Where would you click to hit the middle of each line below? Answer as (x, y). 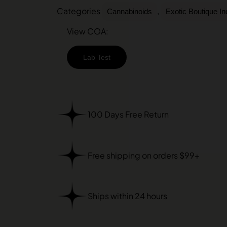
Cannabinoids (129, 11)
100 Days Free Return (128, 114)
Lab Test (97, 57)
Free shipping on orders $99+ (143, 155)
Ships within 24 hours (127, 196)
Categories (79, 11)
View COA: (88, 31)
